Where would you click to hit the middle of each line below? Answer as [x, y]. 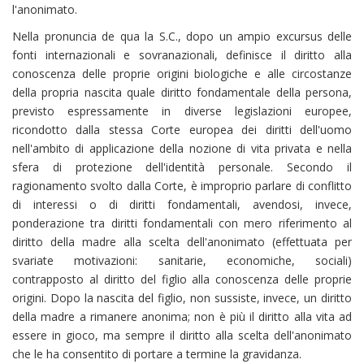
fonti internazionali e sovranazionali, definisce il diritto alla [182, 54]
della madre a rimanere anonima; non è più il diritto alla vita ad [182, 316]
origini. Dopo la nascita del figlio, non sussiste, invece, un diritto [182, 297]
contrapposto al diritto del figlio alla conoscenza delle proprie [182, 279]
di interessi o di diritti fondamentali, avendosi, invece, [182, 204]
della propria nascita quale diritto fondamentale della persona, [182, 92]
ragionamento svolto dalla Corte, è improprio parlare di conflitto [182, 185]
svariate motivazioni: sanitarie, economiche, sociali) [182, 260]
